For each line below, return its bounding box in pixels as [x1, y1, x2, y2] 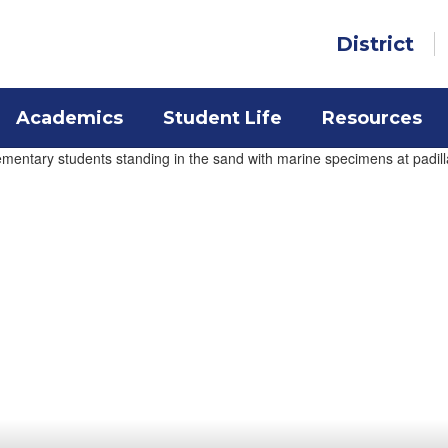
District [336, 32, 414, 56]
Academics [15, 107, 123, 129]
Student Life [162, 107, 282, 129]
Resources [321, 107, 422, 129]
